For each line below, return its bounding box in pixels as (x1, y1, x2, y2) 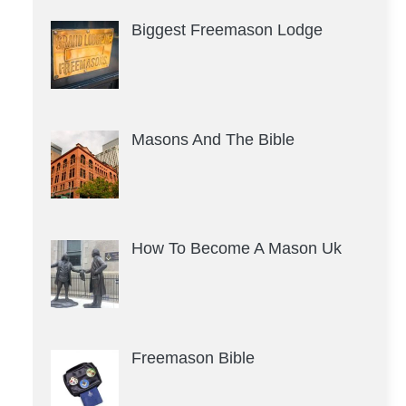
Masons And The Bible (130, 130, 295, 149)
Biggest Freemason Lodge (130, 20, 323, 39)
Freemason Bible (130, 349, 255, 368)
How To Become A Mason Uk (130, 239, 342, 258)
